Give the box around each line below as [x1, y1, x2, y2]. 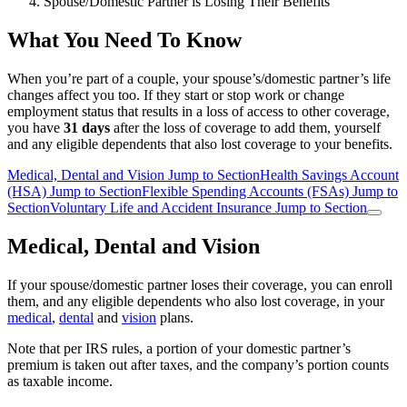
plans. [156, 309, 194, 325]
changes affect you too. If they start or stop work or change [7, 86, 344, 103]
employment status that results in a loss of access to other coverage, [7, 103, 390, 119]
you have [7, 119, 64, 135]
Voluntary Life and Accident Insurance [50, 199, 275, 215]
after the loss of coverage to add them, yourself [110, 119, 381, 135]
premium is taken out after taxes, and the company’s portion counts [7, 356, 389, 372]
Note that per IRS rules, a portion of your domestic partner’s [7, 340, 351, 356]
